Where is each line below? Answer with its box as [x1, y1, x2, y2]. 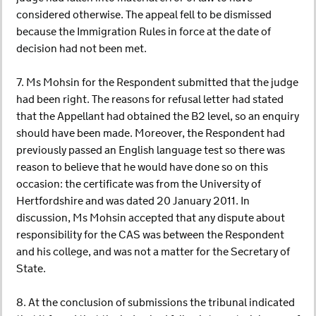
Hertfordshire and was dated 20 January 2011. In [16, 194, 250, 209]
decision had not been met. [16, 42, 147, 56]
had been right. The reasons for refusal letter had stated [16, 92, 284, 107]
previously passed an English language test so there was [16, 143, 285, 158]
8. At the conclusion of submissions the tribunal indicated [16, 296, 295, 310]
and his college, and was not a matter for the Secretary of [16, 245, 290, 260]
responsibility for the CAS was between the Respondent [16, 228, 284, 243]
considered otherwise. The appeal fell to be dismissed [16, 8, 272, 23]
